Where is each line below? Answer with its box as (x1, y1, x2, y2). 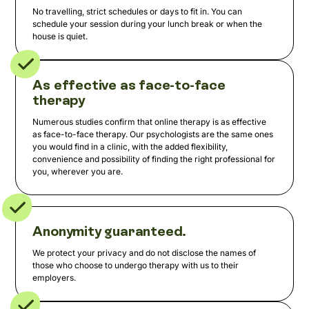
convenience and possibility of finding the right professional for (32, 154, 276, 165)
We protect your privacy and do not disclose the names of (32, 248, 257, 259)
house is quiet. (32, 31, 88, 42)
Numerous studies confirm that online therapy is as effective (32, 117, 267, 128)
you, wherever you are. (32, 166, 123, 177)
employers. (32, 272, 77, 283)
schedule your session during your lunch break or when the (32, 19, 263, 30)
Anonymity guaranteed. (32, 223, 187, 240)
